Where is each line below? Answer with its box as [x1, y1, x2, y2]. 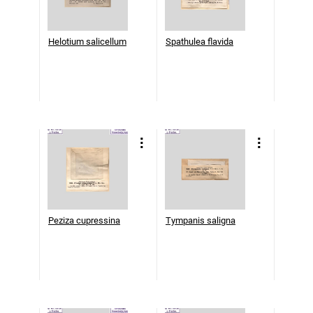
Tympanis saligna [166, 214, 235, 226]
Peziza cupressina [48, 214, 120, 226]
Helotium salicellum [48, 36, 126, 47]
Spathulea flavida [166, 36, 233, 47]
